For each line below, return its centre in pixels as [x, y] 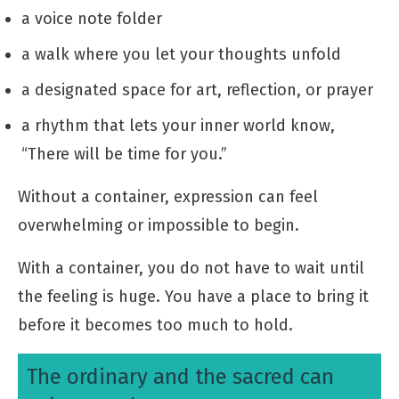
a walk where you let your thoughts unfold [181, 54]
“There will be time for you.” [124, 154]
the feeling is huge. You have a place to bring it [193, 296]
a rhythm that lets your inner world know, [178, 125]
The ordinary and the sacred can [180, 376]
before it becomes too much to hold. [155, 325]
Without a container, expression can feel [168, 196]
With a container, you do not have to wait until [191, 268]
